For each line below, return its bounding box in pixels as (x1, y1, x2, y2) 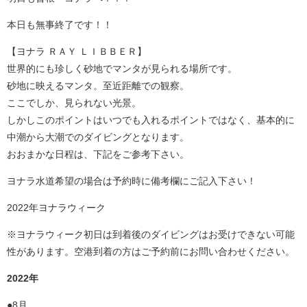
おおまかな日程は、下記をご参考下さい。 (7, 149, 189, 160)
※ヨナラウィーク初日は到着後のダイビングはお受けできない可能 (7, 230, 295, 240)
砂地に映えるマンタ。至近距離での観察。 (7, 81, 189, 91)
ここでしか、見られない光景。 (7, 98, 141, 108)
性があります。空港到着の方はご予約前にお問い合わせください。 (7, 247, 295, 257)
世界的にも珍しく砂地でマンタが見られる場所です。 (7, 64, 237, 74)
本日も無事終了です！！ (7, 20, 112, 30)
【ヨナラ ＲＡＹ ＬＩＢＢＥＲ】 (7, 47, 147, 57)
